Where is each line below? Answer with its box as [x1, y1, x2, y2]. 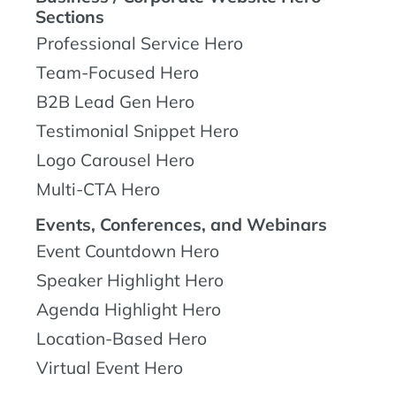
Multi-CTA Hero [36, 178, 160, 200]
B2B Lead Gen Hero [36, 90, 194, 112]
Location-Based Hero [36, 327, 207, 349]
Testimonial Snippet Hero [36, 119, 239, 141]
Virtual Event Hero [36, 356, 183, 378]
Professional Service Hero [36, 32, 243, 54]
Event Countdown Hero [36, 240, 219, 262]
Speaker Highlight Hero [36, 269, 224, 291]
